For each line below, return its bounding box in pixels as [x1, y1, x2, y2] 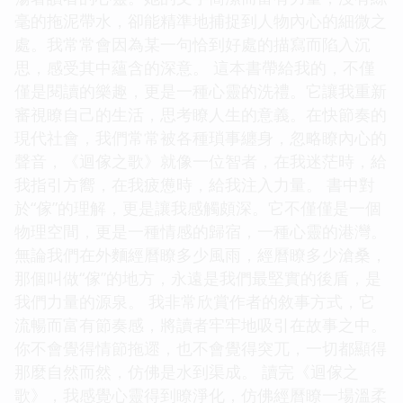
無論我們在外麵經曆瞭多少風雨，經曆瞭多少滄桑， [14, 243, 387, 265]
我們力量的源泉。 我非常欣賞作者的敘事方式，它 [14, 290, 375, 312]
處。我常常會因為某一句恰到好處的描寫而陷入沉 [14, 32, 371, 55]
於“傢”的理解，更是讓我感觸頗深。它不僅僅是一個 [14, 196, 381, 219]
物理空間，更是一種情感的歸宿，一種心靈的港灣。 [14, 219, 387, 242]
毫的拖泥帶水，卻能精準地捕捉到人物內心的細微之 [14, 9, 387, 31]
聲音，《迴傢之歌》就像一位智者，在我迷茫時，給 [14, 149, 387, 172]
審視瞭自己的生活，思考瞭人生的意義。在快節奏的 [14, 103, 387, 125]
